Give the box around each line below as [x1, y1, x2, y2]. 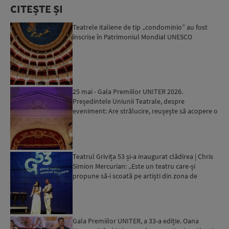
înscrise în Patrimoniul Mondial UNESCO [73, 32, 193, 41]
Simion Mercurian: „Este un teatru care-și [73, 161, 196, 171]
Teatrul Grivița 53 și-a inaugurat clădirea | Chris [73, 151, 214, 161]
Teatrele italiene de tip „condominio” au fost [73, 22, 208, 32]
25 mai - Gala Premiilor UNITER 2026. [73, 87, 184, 97]
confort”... [73, 180, 102, 190]
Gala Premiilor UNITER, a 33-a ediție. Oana [73, 216, 199, 225]
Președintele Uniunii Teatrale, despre [73, 97, 185, 106]
